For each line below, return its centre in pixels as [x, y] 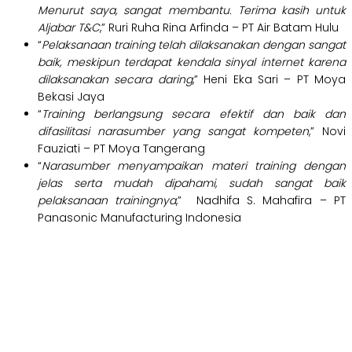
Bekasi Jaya [71, 97]
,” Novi [327, 132]
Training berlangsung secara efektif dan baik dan [194, 114]
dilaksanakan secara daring [115, 80]
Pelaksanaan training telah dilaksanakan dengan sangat [194, 45]
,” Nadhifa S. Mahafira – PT [261, 201]
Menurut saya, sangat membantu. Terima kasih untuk [192, 11]
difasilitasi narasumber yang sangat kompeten [173, 132]
